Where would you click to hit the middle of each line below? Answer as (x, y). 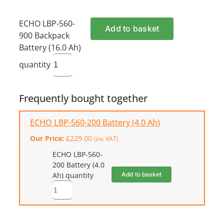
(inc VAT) (106, 139)
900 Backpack (44, 36)
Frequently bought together (83, 98)
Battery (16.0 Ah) (50, 48)
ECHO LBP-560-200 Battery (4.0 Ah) (95, 123)
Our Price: (48, 138)
